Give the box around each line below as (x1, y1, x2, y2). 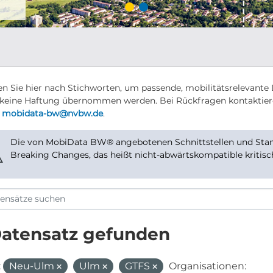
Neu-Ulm (9, 260, 57, 272)
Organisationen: (168, 260, 246, 272)
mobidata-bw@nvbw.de (1, 108, 103, 119)
